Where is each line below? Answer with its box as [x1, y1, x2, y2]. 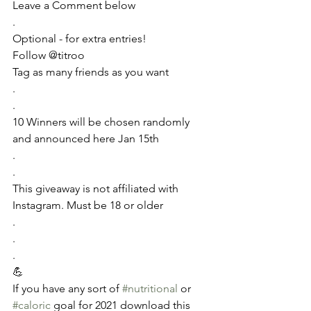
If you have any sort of [12, 282, 122, 295]
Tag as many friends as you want [12, 65, 171, 78]
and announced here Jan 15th [12, 132, 159, 145]
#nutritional [122, 282, 178, 295]
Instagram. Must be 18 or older [12, 199, 163, 212]
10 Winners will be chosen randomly [12, 115, 192, 128]
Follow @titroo [12, 49, 87, 62]
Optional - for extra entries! [12, 32, 146, 45]
